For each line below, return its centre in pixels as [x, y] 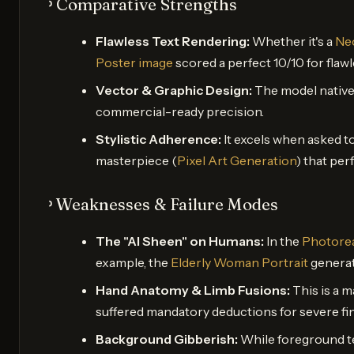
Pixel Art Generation [237, 160]
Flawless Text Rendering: [173, 41]
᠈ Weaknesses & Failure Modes [162, 204]
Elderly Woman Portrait [239, 262]
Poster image [134, 62]
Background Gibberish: [167, 339]
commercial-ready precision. [180, 111]
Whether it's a [292, 41]
